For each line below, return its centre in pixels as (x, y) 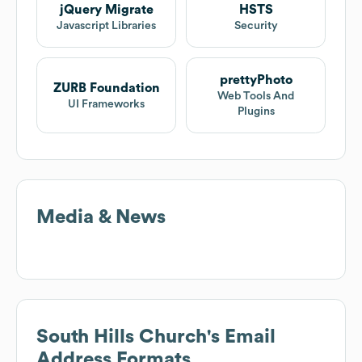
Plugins (256, 112)
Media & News (101, 218)
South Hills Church (122, 337)
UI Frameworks (106, 104)
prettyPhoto (256, 80)
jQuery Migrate (106, 10)
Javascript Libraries (106, 26)
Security (256, 26)
